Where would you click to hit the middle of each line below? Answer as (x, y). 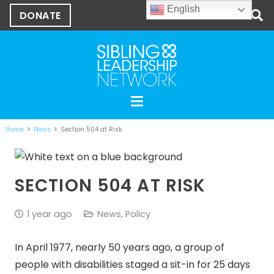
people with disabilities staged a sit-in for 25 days (132, 265)
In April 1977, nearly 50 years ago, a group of (120, 248)
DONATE (40, 15)
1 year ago (49, 214)
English (183, 9)
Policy (138, 214)
